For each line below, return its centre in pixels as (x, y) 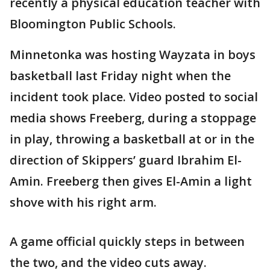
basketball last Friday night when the (120, 75)
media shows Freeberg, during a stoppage (133, 118)
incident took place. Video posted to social (134, 96)
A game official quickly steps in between (127, 241)
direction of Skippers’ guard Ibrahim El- (126, 160)
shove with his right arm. (83, 202)
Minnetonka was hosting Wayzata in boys (133, 54)
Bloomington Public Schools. (93, 24)
